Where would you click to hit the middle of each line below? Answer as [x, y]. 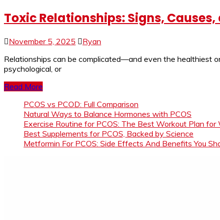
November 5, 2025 [42, 41]
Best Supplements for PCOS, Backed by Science [109, 133]
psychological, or [33, 69]
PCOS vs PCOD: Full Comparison [81, 104]
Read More [23, 86]
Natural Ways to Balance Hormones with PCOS [108, 114]
